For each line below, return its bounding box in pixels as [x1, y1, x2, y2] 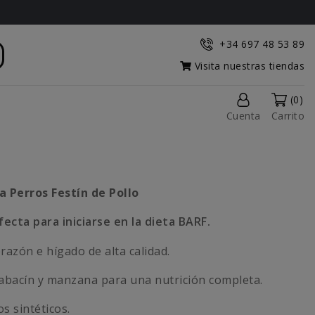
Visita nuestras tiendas [191, 59, 304, 72]
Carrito [271, 109, 304, 123]
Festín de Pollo [51, 185, 139, 201]
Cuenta [226, 109, 261, 123]
